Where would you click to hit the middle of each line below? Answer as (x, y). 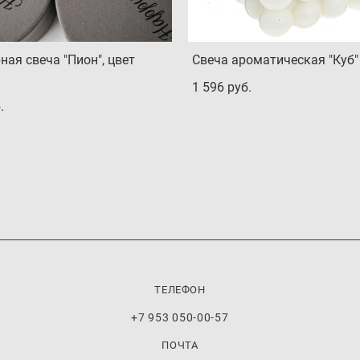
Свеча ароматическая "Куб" (275, 60)
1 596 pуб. (222, 87)
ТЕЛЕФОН (180, 290)
